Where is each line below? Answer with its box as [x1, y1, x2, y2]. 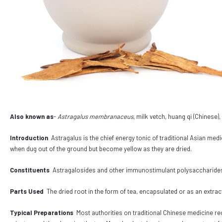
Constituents [10, 166, 50, 174]
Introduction [10, 134, 48, 142]
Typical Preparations [10, 209, 73, 217]
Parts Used [10, 187, 44, 195]
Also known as [10, 112, 54, 120]
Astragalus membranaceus [57, 112, 133, 120]
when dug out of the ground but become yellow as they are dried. [10, 145, 193, 153]
